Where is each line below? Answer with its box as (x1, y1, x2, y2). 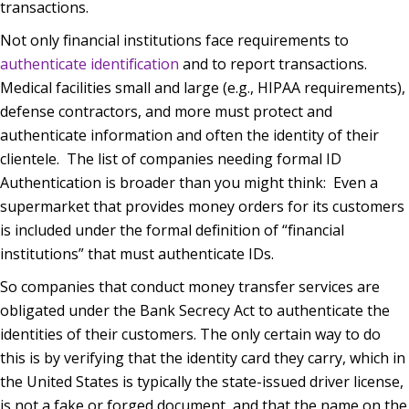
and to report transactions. (179, 53, 367, 74)
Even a (333, 172, 378, 193)
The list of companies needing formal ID (67, 148, 341, 169)
